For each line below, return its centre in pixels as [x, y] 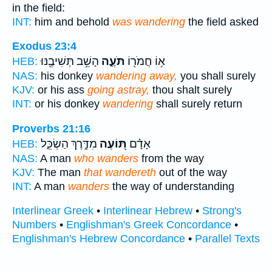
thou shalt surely [191, 90]
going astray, [118, 90]
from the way [171, 158]
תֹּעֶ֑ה [112, 62]
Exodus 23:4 [44, 46]
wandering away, [137, 76]
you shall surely [216, 76]
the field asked [222, 22]
